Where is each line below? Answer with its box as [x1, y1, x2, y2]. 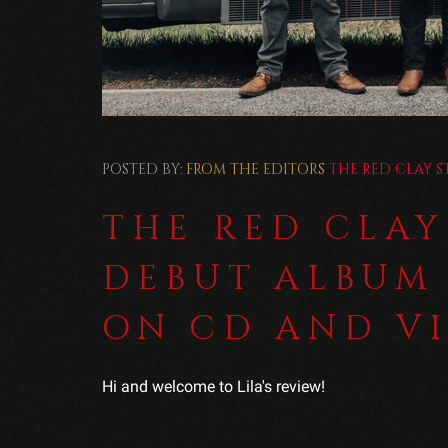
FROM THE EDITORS [182, 159, 329, 179]
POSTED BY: [102, 159, 182, 179]
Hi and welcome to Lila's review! [102, 376, 325, 396]
